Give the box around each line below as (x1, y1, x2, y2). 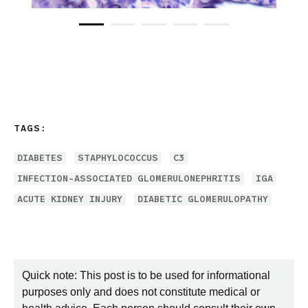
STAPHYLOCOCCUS (78, 152, 158, 164)
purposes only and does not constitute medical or (22, 286, 260, 298)
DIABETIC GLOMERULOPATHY (137, 193, 268, 205)
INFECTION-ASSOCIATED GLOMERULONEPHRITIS (17, 173, 241, 184)
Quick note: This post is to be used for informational (22, 269, 270, 281)
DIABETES (17, 152, 63, 164)
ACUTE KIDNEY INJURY (17, 193, 122, 205)
